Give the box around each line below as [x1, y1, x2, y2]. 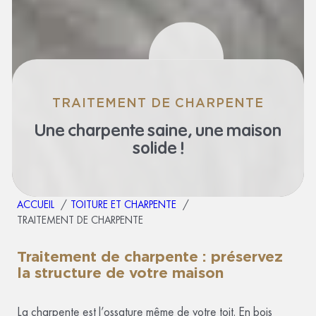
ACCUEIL [17, 197, 54, 212]
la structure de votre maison [17, 264, 224, 282]
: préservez [198, 248, 283, 266]
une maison [195, 120, 281, 142]
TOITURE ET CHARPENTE [71, 197, 176, 212]
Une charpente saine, [35, 120, 195, 142]
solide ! [132, 138, 184, 159]
